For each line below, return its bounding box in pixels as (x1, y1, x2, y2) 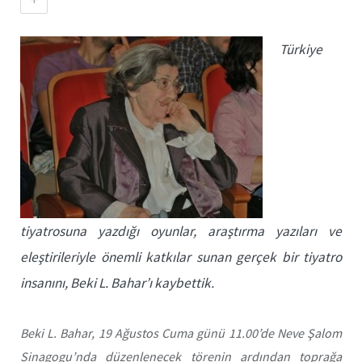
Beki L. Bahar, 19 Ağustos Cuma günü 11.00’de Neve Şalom (20, 324, 342, 341)
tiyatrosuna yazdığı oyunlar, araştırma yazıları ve (20, 222, 342, 240)
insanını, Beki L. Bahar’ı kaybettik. (20, 274, 214, 292)
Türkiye (280, 40, 322, 58)
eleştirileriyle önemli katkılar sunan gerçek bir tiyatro (20, 248, 342, 266)
